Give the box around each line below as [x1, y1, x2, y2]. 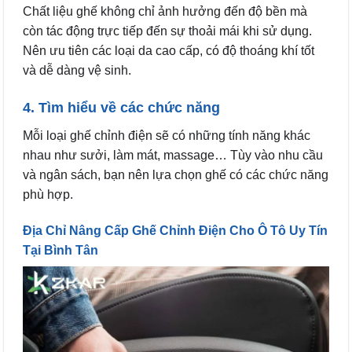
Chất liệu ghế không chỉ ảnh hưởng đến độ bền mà [23, 4, 307, 18]
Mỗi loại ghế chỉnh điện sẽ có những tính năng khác [23, 128, 310, 142]
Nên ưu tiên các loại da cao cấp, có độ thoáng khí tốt [23, 43, 314, 57]
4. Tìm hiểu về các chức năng [23, 99, 220, 115]
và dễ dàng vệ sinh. [23, 63, 131, 77]
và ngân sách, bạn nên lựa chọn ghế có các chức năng [23, 167, 328, 181]
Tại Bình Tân [23, 243, 98, 257]
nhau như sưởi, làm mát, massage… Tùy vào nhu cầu [23, 148, 323, 162]
